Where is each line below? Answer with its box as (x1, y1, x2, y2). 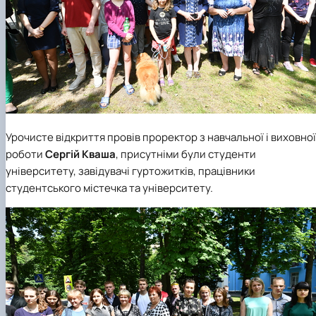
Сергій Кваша (45, 147, 116, 162)
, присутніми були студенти (116, 147, 256, 162)
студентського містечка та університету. (6, 181, 213, 196)
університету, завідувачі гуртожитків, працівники (6, 164, 255, 179)
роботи (6, 147, 45, 162)
